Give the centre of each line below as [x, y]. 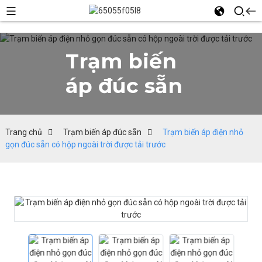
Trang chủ [23, 132]
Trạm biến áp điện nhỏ [203, 132]
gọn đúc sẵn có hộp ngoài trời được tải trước [85, 144]
